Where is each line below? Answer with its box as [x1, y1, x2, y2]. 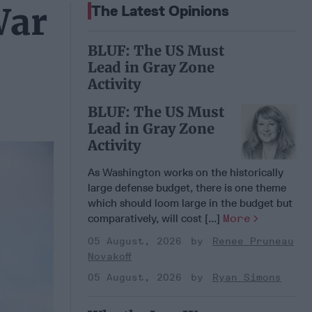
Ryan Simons [212, 271, 281, 283]
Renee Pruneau [212, 235, 294, 247]
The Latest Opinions [91, 1, 229, 19]
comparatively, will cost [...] [88, 211, 223, 225]
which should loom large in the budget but [88, 196, 292, 210]
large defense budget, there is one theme [88, 180, 286, 194]
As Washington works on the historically [88, 165, 283, 179]
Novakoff [88, 250, 132, 263]
